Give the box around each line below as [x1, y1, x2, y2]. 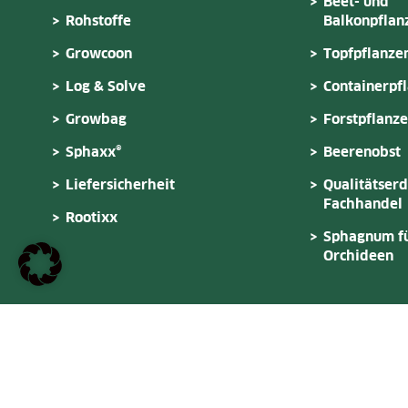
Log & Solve [66, 79, 146, 94]
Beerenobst [323, 145, 401, 159]
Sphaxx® [66, 145, 122, 159]
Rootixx [66, 210, 117, 225]
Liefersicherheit [66, 178, 175, 192]
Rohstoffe [66, 14, 131, 28]
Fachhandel [323, 197, 403, 211]
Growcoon [66, 46, 132, 61]
